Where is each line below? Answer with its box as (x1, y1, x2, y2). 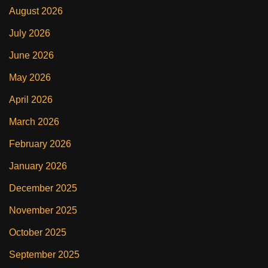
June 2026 (9, 50, 54, 61)
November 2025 (9, 205, 77, 216)
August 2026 (9, 6, 63, 17)
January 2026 (9, 161, 67, 172)
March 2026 (9, 117, 59, 127)
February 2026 (9, 139, 71, 150)
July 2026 (9, 28, 50, 39)
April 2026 (9, 95, 53, 105)
